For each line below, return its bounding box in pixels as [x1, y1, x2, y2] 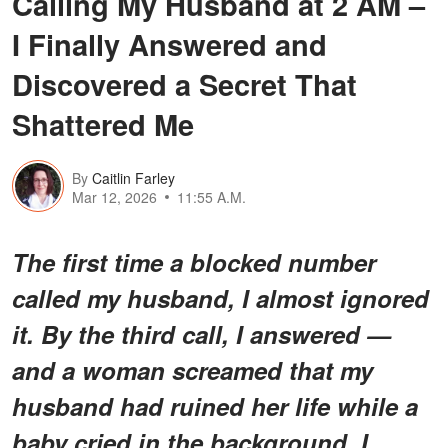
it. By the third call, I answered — [12, 316, 391, 351]
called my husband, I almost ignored [12, 280, 429, 315]
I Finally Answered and [12, 22, 327, 65]
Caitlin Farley [92, 168, 175, 189]
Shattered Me [12, 102, 194, 145]
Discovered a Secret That [12, 62, 357, 105]
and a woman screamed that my [12, 352, 373, 387]
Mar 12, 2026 [72, 187, 157, 208]
